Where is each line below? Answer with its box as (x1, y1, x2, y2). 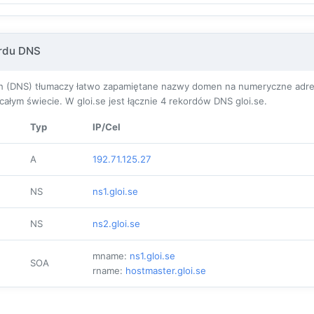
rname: (93, 264, 125, 276)
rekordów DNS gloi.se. (166, 95, 267, 107)
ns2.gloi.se (93, 217, 140, 229)
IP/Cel (93, 121, 121, 132)
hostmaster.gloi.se (125, 264, 206, 276)
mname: (93, 250, 130, 261)
